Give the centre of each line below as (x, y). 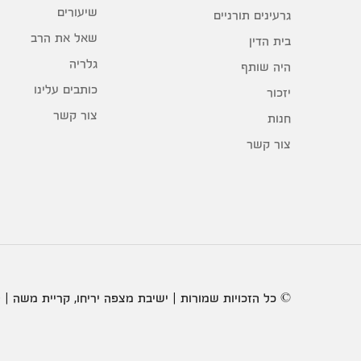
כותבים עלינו (66, 89)
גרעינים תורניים (252, 15)
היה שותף (266, 67)
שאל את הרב (64, 37)
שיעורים (77, 11)
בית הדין (270, 41)
